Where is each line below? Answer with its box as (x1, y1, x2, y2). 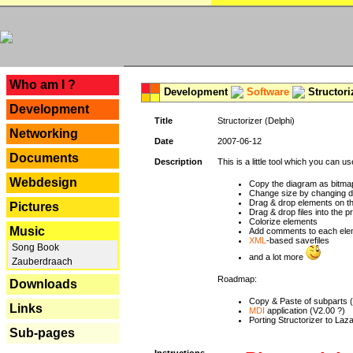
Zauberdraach (9, 256, 72, 267)
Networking (9, 127, 78, 140)
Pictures (9, 200, 59, 214)
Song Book (9, 242, 59, 253)
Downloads (9, 277, 77, 291)
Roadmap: (217, 274, 257, 284)
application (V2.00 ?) (265, 306, 345, 315)
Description (154, 157, 203, 166)
